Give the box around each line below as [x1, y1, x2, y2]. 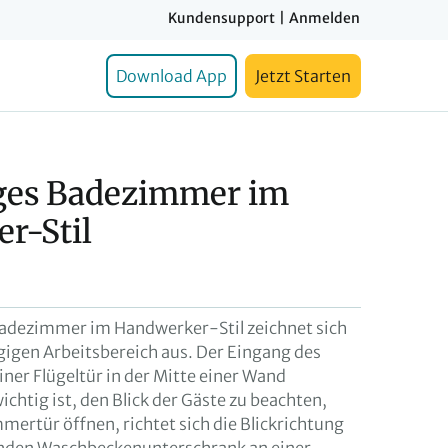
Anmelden [289, 9, 360, 27]
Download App [116, 66, 227, 86]
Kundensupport [168, 9, 275, 27]
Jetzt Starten [255, 66, 351, 86]
